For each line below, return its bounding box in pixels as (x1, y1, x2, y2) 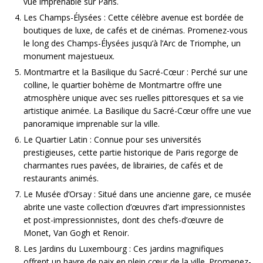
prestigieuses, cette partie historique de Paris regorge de (23, 147, 238, 159)
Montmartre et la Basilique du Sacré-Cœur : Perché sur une (23, 66, 248, 78)
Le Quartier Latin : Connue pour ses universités (23, 134, 201, 146)
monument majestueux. (23, 50, 114, 62)
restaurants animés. (23, 173, 99, 184)
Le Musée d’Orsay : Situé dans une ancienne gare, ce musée (23, 188, 251, 200)
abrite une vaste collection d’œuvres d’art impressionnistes (23, 201, 245, 213)
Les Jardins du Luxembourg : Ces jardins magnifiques (23, 243, 224, 255)
